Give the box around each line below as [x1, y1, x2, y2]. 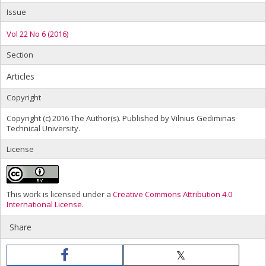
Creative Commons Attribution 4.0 [113, 188, 232, 199]
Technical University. [7, 122, 80, 134]
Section [7, 49, 33, 60]
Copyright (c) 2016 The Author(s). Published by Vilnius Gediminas [7, 112, 236, 123]
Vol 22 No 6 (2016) [7, 28, 68, 39]
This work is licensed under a [7, 188, 113, 199]
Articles [7, 70, 34, 82]
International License [7, 198, 82, 210]
